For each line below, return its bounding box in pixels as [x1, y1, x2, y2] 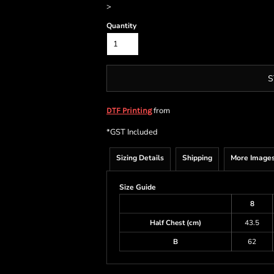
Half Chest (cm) [150, 218, 201, 228]
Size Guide [119, 182, 156, 192]
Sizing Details [116, 153, 164, 163]
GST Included [110, 127, 158, 138]
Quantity [106, 21, 136, 31]
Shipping [182, 153, 212, 163]
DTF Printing [106, 106, 152, 115]
